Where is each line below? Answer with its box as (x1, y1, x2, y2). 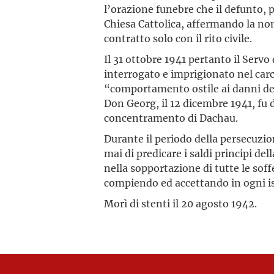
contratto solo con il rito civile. (104, 32, 253, 45)
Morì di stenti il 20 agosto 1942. (104, 197, 257, 210)
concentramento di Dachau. (104, 111, 239, 124)
